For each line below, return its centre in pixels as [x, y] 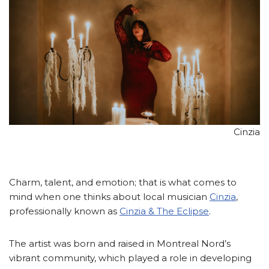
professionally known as [64, 211]
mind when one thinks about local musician [109, 197]
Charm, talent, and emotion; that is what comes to [123, 183]
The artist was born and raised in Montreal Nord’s [120, 244]
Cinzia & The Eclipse [164, 211]
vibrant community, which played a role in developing [130, 258]
